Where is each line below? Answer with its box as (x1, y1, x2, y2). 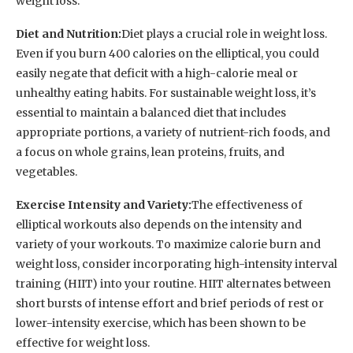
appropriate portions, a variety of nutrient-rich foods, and (16, 124, 330, 139)
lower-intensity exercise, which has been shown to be (16, 315, 306, 330)
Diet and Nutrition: (16, 26, 121, 41)
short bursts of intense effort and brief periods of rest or (16, 295, 324, 310)
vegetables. (16, 164, 77, 179)
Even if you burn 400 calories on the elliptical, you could (16, 46, 319, 61)
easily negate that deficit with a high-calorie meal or (16, 65, 298, 80)
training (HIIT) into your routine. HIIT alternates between (16, 276, 331, 291)
